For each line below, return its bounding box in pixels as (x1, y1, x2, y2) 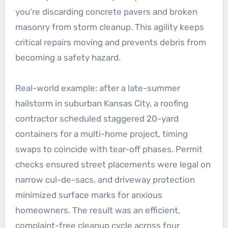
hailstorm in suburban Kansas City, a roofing (15, 98, 188, 108)
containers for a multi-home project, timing (15, 128, 188, 139)
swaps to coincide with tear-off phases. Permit (15, 144, 203, 154)
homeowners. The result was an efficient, (15, 205, 180, 215)
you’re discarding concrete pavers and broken (15, 6, 197, 17)
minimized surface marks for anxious (15, 189, 162, 200)
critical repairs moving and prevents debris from (15, 37, 206, 47)
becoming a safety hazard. (15, 52, 121, 63)
